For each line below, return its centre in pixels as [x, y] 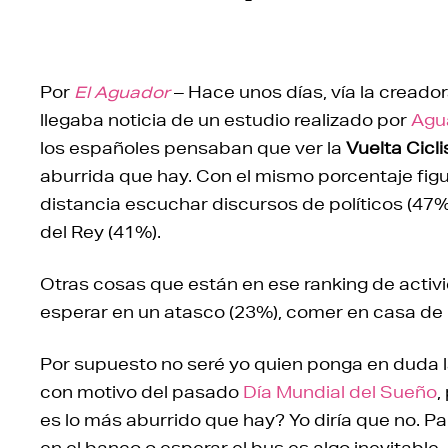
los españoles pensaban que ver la [193, 147]
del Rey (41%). [100, 231]
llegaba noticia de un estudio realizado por [225, 119]
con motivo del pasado [141, 391]
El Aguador [122, 91]
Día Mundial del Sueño [340, 391]
